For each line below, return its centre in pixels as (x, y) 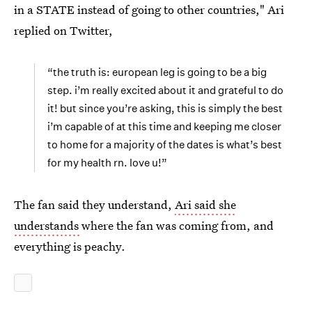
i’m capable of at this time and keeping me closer (164, 126)
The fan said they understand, (94, 204)
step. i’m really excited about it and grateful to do (165, 90)
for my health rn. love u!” (107, 163)
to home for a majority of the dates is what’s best (165, 145)
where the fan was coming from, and (178, 225)
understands (48, 225)
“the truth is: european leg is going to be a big (157, 72)
